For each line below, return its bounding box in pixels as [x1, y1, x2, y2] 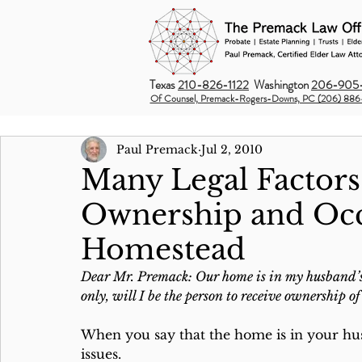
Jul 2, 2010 [201, 141, 263, 157]
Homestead [81, 232, 246, 267]
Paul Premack [116, 141, 198, 157]
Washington [249, 76, 311, 94]
